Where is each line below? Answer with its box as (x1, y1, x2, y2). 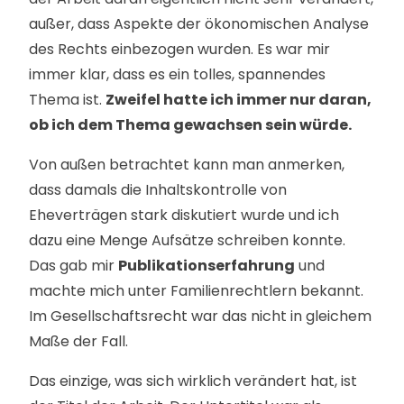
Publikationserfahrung (118, 255, 295, 276)
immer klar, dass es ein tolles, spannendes (29, 64, 326, 85)
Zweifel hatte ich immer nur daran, (106, 89, 372, 110)
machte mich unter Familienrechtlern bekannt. (29, 280, 363, 301)
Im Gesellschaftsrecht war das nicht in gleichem (29, 306, 372, 326)
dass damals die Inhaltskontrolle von (29, 179, 287, 200)
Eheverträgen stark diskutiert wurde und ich (29, 205, 339, 225)
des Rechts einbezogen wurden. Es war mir (29, 39, 330, 60)
